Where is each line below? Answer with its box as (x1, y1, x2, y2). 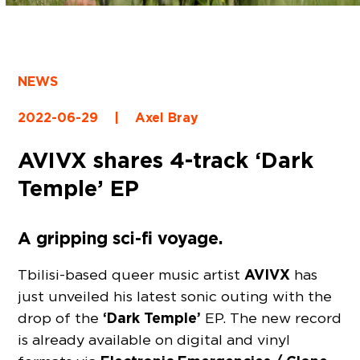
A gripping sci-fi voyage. (18, 227, 223, 249)
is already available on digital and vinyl (18, 331, 291, 349)
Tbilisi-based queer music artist (18, 266, 245, 284)
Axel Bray (135, 108, 199, 126)
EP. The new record (201, 309, 342, 327)
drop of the (18, 309, 104, 327)
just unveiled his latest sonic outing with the (18, 288, 333, 305)
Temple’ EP (18, 173, 140, 202)
